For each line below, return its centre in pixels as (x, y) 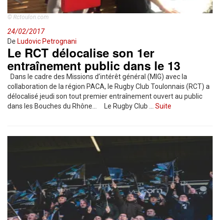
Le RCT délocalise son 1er (81, 53)
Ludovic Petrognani (47, 41)
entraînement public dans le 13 (94, 65)
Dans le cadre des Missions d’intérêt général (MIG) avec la (97, 77)
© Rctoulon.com (28, 17)
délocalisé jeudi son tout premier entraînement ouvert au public (105, 96)
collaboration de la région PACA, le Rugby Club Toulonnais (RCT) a (109, 86)
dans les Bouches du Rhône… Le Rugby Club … (81, 106)
